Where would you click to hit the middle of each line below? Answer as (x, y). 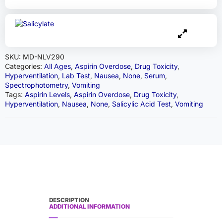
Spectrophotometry (36, 85)
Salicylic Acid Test (141, 104)
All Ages (57, 66)
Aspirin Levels (47, 94)
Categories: (25, 66)
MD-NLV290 (44, 57)
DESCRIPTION (69, 200)
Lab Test (76, 76)
